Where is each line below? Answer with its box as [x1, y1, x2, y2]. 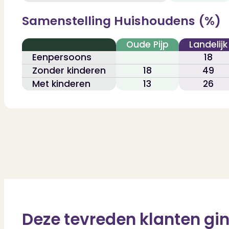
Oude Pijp [126, 38, 169, 51]
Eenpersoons [32, 51, 91, 64]
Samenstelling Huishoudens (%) [21, 12, 221, 30]
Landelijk [189, 38, 227, 51]
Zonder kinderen [32, 64, 106, 77]
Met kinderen [32, 78, 90, 90]
